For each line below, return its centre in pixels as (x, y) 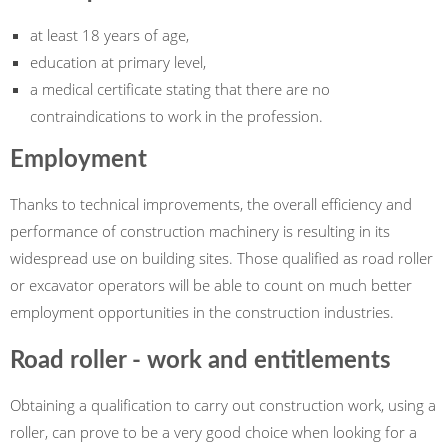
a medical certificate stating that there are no (180, 89)
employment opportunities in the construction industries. (204, 312)
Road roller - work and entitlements (200, 361)
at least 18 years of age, (113, 35)
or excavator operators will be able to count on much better (211, 285)
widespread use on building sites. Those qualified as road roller (221, 258)
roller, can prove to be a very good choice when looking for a (213, 432)
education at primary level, (120, 62)
